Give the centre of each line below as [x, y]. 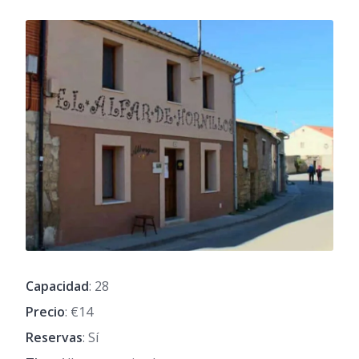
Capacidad [57, 286]
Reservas [54, 337]
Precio [45, 312]
